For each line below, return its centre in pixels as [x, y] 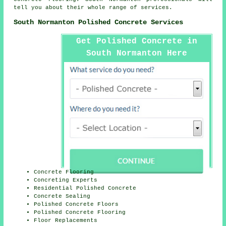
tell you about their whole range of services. [93, 7]
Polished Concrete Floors [76, 204]
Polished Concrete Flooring [80, 212]
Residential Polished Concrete [85, 188]
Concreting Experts [66, 180]
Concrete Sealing [62, 196]
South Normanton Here [136, 53]
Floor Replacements [66, 220]
